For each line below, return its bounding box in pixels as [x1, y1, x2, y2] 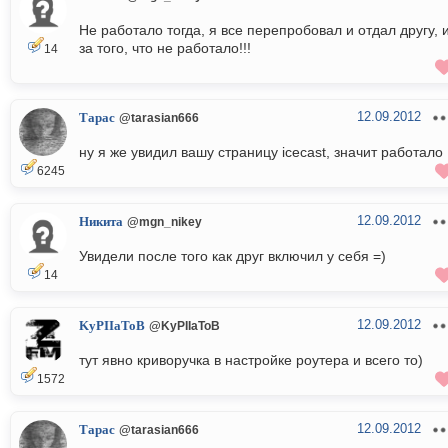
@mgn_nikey [127, 215, 202, 229]
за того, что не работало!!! [79, 40, 251, 57]
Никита [79, 215, 123, 230]
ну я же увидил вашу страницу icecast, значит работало [79, 144, 443, 161]
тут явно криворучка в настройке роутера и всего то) [79, 352, 423, 369]
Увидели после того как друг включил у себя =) [79, 248, 386, 265]
